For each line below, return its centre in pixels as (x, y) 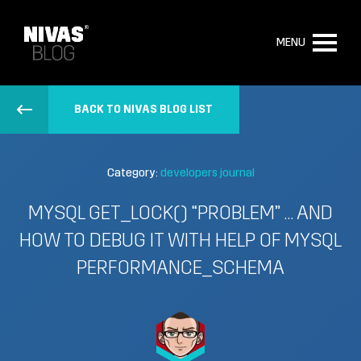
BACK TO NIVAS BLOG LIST (144, 110)
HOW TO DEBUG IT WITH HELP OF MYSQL (180, 242)
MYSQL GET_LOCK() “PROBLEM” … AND (180, 214)
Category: (133, 174)
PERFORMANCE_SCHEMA (180, 269)
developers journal (207, 174)
